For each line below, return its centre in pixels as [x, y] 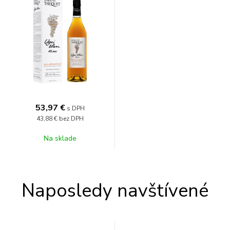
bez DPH [71, 119]
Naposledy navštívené [115, 191]
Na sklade [60, 138]
